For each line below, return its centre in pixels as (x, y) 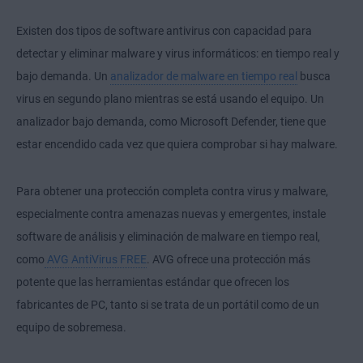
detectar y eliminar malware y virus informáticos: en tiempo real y (178, 54)
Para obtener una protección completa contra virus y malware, (172, 192)
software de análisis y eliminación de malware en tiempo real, (168, 237)
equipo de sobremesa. (71, 328)
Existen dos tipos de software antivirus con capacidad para (164, 31)
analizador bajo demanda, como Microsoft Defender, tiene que (171, 122)
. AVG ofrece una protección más (228, 260)
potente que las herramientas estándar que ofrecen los (153, 282)
